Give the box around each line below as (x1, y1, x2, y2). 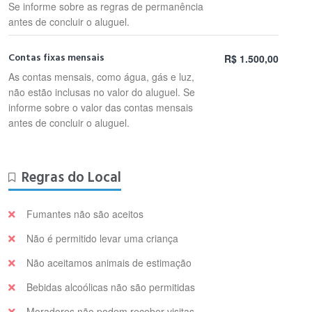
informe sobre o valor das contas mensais (8, 100, 193, 114)
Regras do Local (22, 168, 121, 187)
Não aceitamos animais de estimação (26, 256, 192, 270)
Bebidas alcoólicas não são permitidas (26, 280, 195, 294)
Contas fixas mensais (8, 51, 104, 65)
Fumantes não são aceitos (26, 207, 143, 221)
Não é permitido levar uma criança (26, 231, 178, 245)
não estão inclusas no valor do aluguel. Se (8, 85, 195, 99)
